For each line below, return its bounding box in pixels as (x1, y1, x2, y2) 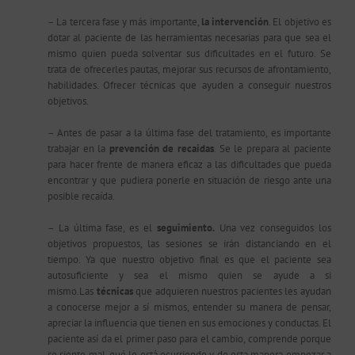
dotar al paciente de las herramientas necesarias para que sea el (48, 31, 331, 44)
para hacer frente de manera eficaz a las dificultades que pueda (48, 158, 331, 171)
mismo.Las (48, 284, 97, 298)
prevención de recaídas (109, 142, 215, 155)
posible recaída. (48, 189, 115, 203)
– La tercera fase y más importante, (48, 15, 201, 29)
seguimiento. (156, 221, 215, 235)
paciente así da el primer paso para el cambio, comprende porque (48, 332, 331, 345)
